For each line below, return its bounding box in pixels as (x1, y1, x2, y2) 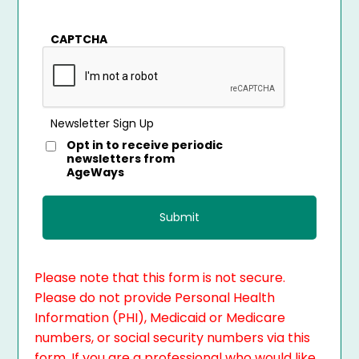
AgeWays (67, 164, 125, 180)
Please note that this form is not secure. (34, 268, 286, 287)
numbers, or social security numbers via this (34, 329, 311, 347)
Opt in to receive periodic (67, 137, 224, 153)
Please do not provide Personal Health (34, 288, 276, 307)
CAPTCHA (50, 31, 108, 47)
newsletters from (67, 151, 175, 167)
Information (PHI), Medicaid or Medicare (34, 309, 286, 327)
